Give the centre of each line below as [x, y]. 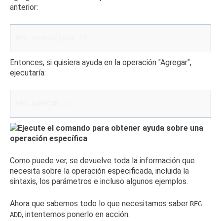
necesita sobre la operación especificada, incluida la [99, 171]
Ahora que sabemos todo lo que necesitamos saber [100, 203]
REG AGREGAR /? [43, 104]
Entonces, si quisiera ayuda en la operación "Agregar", [101, 62]
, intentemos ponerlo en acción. [76, 214]
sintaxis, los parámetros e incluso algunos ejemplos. [99, 181]
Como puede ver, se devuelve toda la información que [102, 161]
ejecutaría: [28, 73]
